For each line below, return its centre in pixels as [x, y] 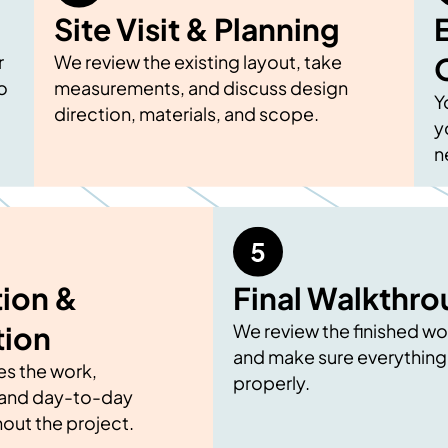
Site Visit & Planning [197, 28]
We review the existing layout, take [198, 61]
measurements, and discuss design [201, 87]
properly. [271, 382]
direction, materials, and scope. [186, 113]
